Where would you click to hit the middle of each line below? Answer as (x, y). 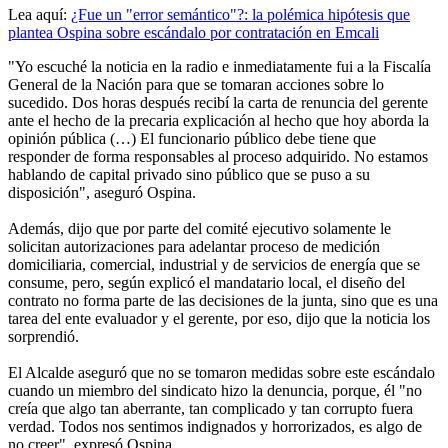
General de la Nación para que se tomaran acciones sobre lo (196, 84)
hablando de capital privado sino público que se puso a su (189, 174)
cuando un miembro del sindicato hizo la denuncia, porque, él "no (215, 390)
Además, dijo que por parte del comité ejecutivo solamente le (199, 228)
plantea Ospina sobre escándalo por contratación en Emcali (193, 32)
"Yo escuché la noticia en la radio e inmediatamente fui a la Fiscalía (219, 66)
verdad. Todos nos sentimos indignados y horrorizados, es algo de (215, 426)
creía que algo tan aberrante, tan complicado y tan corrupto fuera (210, 408)
